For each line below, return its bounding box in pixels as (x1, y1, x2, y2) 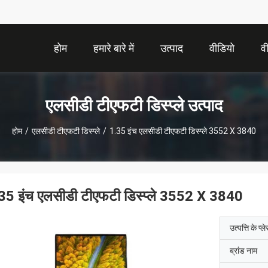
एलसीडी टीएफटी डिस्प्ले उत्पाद (45, 95, 223, 115)
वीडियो (209, 42, 234, 55)
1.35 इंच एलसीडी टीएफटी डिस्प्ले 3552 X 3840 (109, 126, 256, 136)
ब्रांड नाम (230, 246, 257, 255)
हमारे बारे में (93, 42, 134, 55)
